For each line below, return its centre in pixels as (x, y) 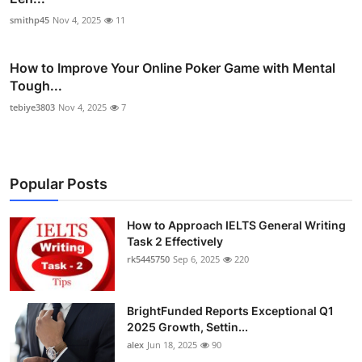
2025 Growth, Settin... (187, 326)
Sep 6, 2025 (196, 259)
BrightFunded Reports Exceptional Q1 (230, 310)
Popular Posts (59, 183)
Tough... (36, 85)
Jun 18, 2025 (172, 344)
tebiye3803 (32, 107)
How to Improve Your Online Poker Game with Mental (173, 67)
